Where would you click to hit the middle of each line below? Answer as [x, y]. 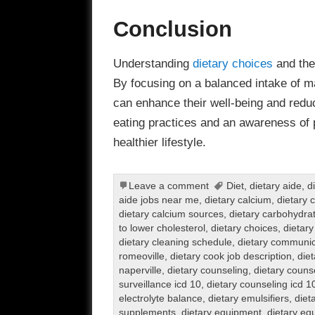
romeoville [141, 256]
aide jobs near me [159, 200]
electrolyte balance [160, 298]
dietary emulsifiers [248, 298]
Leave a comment [168, 186]
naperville [140, 270]
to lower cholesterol [162, 228]
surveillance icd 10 [160, 284]
